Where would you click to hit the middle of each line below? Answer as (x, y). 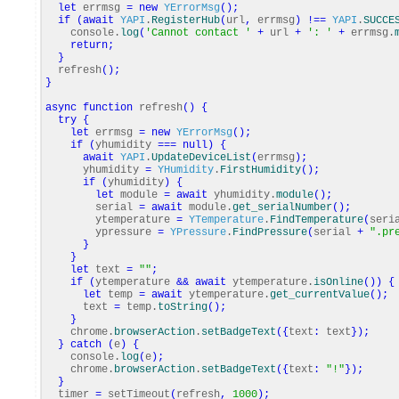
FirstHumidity (261, 170)
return (89, 45)
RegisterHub (186, 20)
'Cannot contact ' (198, 33)
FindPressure (270, 232)
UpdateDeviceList (201, 158)
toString (183, 307)
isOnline (338, 282)
